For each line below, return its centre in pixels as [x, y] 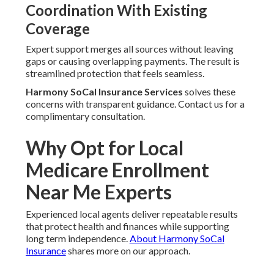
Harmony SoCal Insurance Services [104, 92]
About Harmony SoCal [177, 239]
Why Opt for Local [104, 148]
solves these [209, 92]
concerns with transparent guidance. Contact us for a [135, 104]
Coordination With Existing [116, 10]
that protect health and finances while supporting [127, 226]
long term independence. [77, 239]
